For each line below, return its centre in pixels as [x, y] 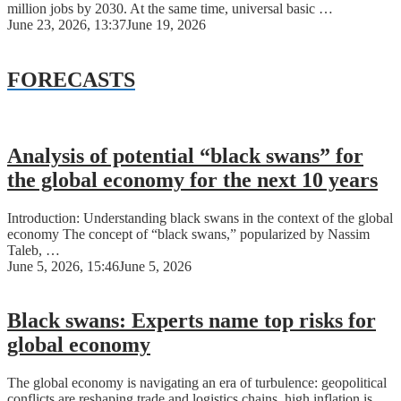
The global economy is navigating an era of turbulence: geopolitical [197, 382]
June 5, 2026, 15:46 [63, 267]
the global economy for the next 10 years [192, 180]
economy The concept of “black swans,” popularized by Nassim [188, 235]
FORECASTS [71, 80]
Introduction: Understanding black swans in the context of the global [200, 218]
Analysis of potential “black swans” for [185, 156]
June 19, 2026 [166, 24]
